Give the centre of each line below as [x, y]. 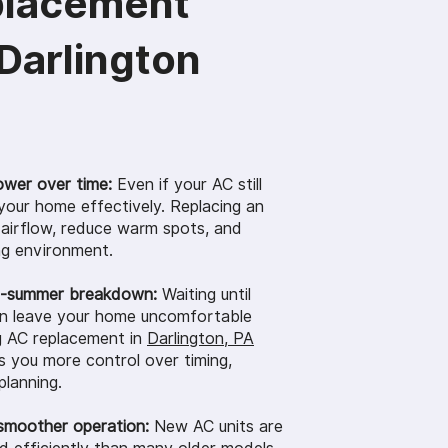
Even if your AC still [187, 185]
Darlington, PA [200, 339]
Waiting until [204, 295]
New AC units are [216, 427]
